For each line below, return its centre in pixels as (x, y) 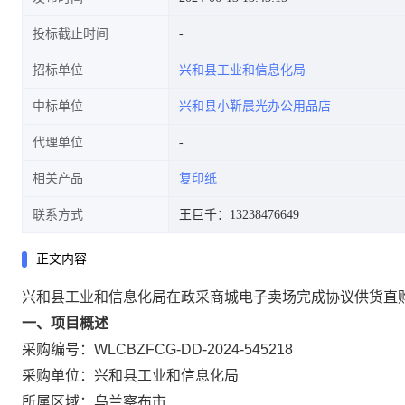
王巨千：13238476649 (239, 215)
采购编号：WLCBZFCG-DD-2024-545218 (157, 349)
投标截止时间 (71, 34)
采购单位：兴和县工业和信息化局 (130, 376)
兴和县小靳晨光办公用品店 (255, 106)
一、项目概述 (65, 323)
